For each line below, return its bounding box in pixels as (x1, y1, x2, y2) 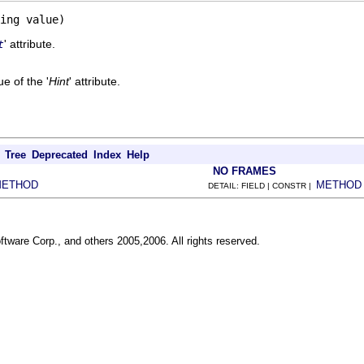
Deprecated (32, 148, 88, 161)
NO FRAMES (213, 164, 276, 177)
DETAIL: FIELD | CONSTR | (208, 180, 316, 190)
